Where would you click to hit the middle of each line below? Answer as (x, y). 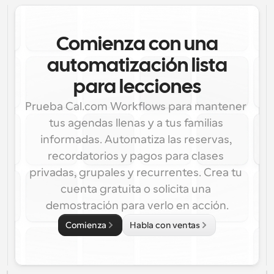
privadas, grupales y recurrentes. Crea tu (136, 172)
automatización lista (137, 66)
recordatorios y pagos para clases (136, 156)
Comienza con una (137, 45)
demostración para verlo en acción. (137, 206)
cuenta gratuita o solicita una (136, 189)
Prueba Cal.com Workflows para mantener (136, 106)
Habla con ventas (165, 225)
